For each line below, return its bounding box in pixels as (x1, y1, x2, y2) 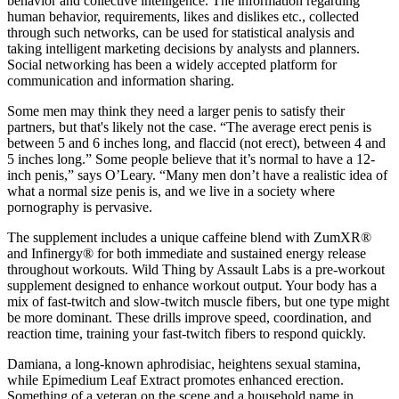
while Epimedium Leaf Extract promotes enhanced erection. (7, 371, 344, 387)
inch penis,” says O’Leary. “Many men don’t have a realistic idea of (7, 167, 387, 183)
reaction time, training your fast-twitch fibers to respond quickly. (7, 325, 366, 341)
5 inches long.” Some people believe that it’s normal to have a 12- (7, 151, 375, 167)
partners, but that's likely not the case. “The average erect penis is (7, 118, 371, 134)
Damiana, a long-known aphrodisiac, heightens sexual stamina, (7, 355, 361, 371)
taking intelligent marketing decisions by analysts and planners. (7, 40, 360, 56)
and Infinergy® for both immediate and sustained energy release (7, 245, 366, 261)
